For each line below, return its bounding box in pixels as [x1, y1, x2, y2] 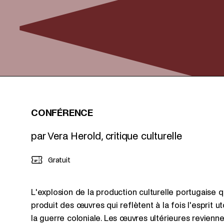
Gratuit [48, 156, 70, 164]
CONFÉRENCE [31, 107, 93, 118]
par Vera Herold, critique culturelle [31, 131, 182, 141]
